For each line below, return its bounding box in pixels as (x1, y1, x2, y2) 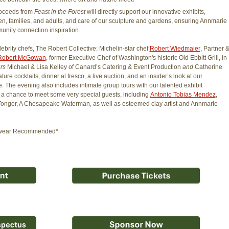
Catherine (194, 63, 222, 71)
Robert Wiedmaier (149, 45, 200, 53)
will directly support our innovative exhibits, (86, 8, 205, 16)
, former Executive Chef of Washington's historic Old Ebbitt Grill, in (45, 54, 227, 62)
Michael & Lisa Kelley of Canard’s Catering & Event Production (7, 63, 181, 71)
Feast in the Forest (34, 8, 87, 16)
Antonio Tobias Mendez (150, 91, 216, 99)
